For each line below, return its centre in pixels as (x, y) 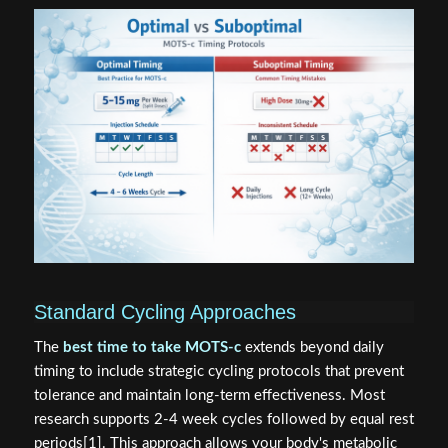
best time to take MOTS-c (151, 347)
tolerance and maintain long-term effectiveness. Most (209, 395)
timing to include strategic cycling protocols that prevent (218, 371)
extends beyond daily (312, 347)
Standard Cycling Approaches (164, 311)
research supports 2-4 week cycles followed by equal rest (223, 419)
